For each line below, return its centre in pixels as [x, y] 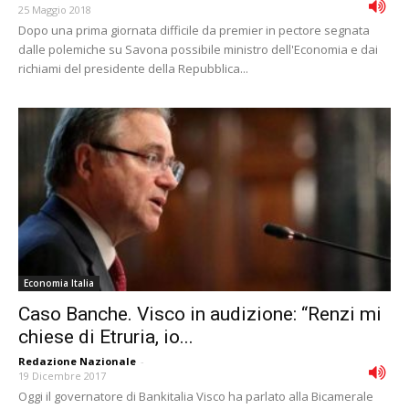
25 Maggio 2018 [55, 9]
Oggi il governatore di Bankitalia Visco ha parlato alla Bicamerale [196, 397]
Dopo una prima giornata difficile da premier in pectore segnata [194, 30]
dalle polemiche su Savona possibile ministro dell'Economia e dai [198, 49]
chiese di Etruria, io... [106, 337]
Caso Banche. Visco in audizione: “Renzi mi [200, 315]
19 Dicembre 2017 [62, 376]
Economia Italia [59, 283]
